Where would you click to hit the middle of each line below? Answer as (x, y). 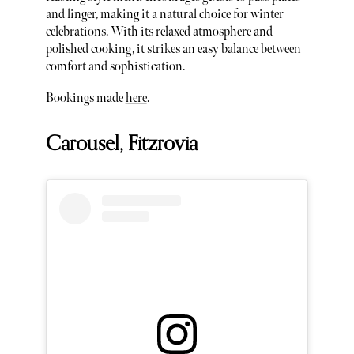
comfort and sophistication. (115, 67)
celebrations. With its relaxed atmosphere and (159, 32)
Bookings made (85, 98)
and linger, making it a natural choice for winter (164, 15)
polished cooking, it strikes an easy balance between (173, 50)
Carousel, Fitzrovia (121, 144)
